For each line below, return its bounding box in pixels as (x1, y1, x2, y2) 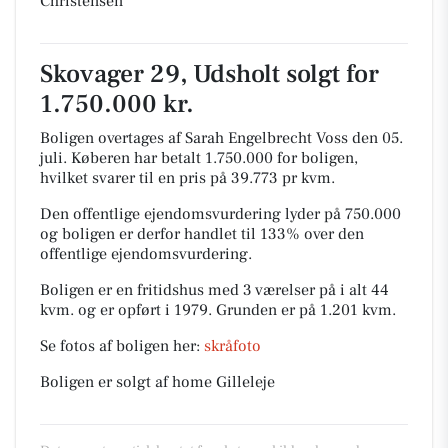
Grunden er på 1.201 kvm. (216, 300, 396, 320)
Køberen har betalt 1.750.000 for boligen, (71, 148, 358, 168)
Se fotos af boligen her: (40, 336, 204, 356)
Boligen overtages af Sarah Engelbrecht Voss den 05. (40, 128, 403, 148)
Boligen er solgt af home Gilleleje (40, 372, 275, 392)
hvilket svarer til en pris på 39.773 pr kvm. (40, 168, 335, 188)
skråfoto (204, 336, 261, 356)
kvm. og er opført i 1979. (40, 300, 216, 320)
